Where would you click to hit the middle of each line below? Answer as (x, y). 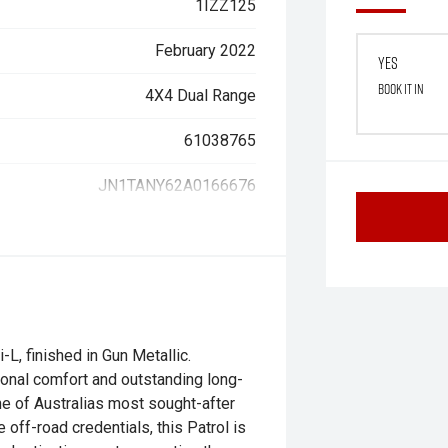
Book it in (401, 88)
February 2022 (206, 50)
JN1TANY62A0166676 (177, 185)
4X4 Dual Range (201, 95)
